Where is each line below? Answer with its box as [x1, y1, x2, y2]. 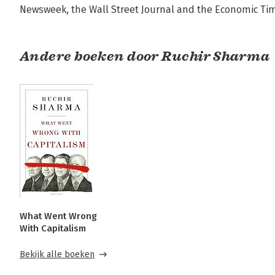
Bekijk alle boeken [20, 249, 95, 260]
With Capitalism [20, 223, 86, 234]
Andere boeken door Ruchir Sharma [20, 48, 270, 64]
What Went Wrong [20, 211, 97, 222]
